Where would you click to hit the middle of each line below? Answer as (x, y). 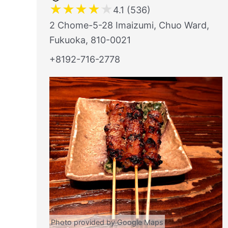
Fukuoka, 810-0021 (90, 40)
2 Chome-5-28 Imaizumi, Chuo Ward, (129, 25)
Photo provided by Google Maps (107, 222)
